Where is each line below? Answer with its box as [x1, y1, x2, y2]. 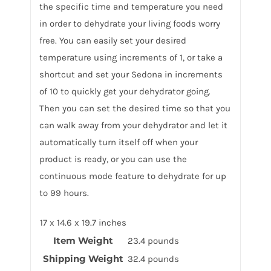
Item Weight [53, 234, 113, 246]
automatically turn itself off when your [39, 136, 198, 148]
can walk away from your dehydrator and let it [39, 119, 227, 131]
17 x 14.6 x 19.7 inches [39, 217, 126, 228]
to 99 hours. [39, 187, 89, 198]
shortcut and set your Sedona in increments [39, 68, 223, 80]
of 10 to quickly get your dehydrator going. [39, 85, 211, 97]
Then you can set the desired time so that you [39, 102, 230, 114]
